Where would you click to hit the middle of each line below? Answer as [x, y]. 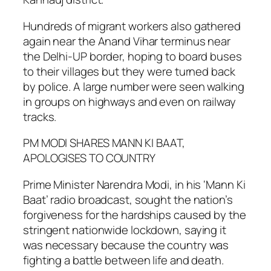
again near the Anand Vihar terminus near [127, 41]
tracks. [40, 116]
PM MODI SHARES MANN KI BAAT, [104, 143]
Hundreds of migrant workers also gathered [132, 26]
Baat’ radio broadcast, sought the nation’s [128, 199]
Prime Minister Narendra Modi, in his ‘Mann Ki [134, 184]
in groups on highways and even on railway [129, 101]
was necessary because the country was [126, 245]
